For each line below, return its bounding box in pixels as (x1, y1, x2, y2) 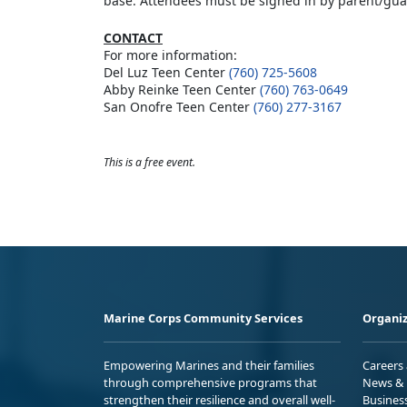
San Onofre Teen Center (104, 97, 253, 115)
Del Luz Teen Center (104, 63, 229, 81)
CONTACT (104, 28, 163, 46)
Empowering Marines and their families (104, 356, 314, 373)
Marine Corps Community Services (104, 309, 303, 326)
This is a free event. (104, 154, 195, 170)
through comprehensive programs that (104, 373, 317, 391)
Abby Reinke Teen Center (104, 80, 260, 98)
